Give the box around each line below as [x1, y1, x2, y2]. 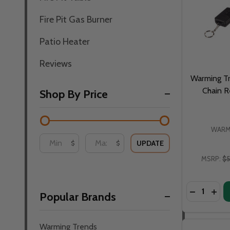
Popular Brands [40, 189, 116, 204]
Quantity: [186, 182, 219, 192]
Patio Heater [40, 35, 90, 47]
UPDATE [137, 138, 164, 148]
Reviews [40, 57, 72, 69]
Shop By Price [40, 87, 108, 101]
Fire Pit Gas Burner [40, 13, 112, 25]
